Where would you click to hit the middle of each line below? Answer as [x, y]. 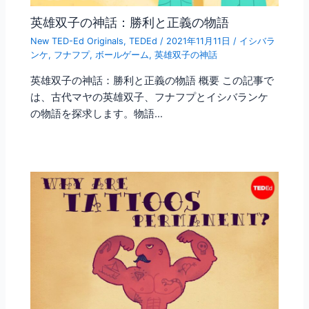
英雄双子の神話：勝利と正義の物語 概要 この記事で [152, 80]
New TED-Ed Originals [77, 41]
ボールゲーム [122, 55]
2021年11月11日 [200, 41]
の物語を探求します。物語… [97, 113]
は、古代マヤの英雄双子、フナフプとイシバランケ [150, 97]
